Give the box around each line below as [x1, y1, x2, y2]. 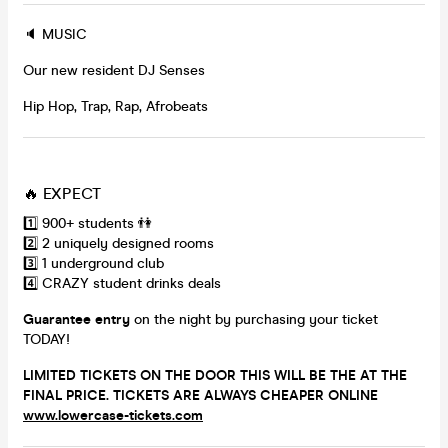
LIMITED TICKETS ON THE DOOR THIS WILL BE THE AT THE [23, 366, 407, 384]
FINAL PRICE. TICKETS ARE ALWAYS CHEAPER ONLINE [23, 386, 378, 404]
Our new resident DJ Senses [23, 61, 205, 79]
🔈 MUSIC [23, 25, 87, 43]
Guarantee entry [23, 310, 130, 328]
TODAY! [23, 330, 70, 348]
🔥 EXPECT [23, 183, 101, 203]
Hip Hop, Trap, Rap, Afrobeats [23, 97, 208, 115]
